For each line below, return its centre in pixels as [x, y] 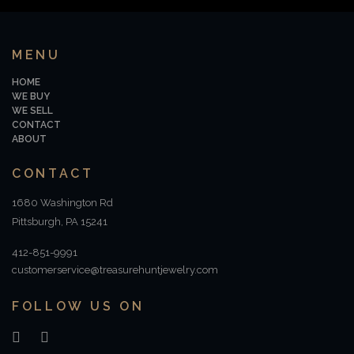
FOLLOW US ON [78, 306]
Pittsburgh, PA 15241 [60, 222]
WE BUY [31, 96]
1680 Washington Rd [62, 203]
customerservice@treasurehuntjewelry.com [115, 270]
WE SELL [32, 111]
